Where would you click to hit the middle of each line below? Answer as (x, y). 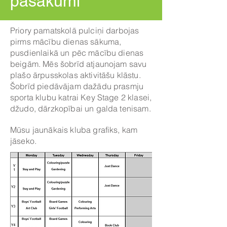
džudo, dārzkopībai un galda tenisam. (81, 108)
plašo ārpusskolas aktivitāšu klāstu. (75, 75)
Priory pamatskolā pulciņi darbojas (75, 30)
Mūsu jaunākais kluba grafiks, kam (74, 130)
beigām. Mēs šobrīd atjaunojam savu (79, 64)
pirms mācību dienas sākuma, (66, 42)
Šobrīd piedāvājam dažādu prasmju (77, 86)
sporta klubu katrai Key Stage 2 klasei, (81, 97)
